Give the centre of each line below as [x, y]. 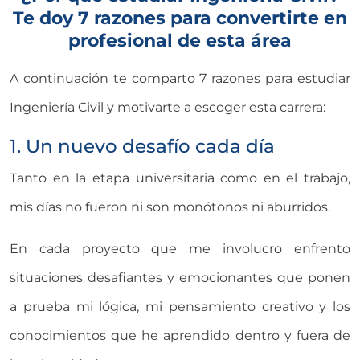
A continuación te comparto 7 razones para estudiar [180, 78]
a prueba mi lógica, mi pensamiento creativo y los [180, 306]
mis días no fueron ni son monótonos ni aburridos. [170, 207]
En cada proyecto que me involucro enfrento [180, 248]
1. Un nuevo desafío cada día [142, 145]
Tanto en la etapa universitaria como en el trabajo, [180, 178]
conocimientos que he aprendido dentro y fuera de [180, 335]
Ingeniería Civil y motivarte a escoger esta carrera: [168, 107]
